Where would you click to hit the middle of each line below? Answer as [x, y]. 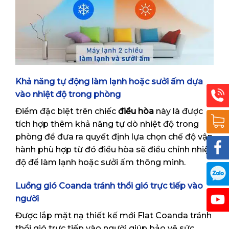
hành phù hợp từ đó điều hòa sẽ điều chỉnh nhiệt [114, 150]
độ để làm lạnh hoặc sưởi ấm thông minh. [100, 163]
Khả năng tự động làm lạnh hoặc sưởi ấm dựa [109, 82]
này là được [178, 111]
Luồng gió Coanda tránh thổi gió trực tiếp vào [109, 186]
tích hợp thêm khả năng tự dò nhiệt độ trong [107, 124]
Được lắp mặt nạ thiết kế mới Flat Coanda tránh [113, 216]
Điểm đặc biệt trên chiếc [67, 111]
